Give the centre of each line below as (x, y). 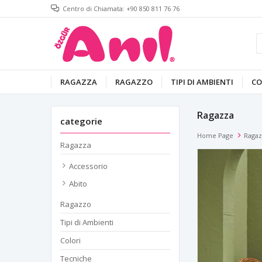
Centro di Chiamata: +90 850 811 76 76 (121, 8)
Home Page (215, 135)
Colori (70, 240)
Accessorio (88, 166)
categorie (81, 121)
